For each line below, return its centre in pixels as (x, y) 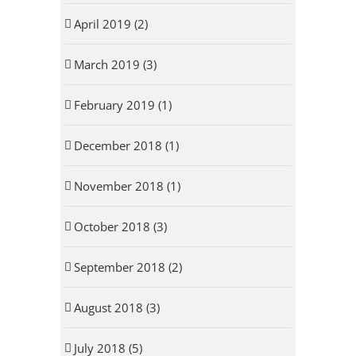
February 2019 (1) (122, 105)
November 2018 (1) (127, 186)
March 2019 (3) (115, 65)
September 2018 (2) (128, 267)
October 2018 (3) (120, 227)
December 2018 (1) (126, 146)
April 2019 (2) (110, 24)
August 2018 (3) (116, 308)
